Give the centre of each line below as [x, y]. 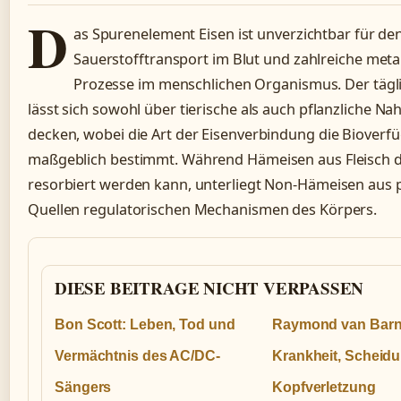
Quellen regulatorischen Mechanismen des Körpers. [203, 209]
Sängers [83, 388]
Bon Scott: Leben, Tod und [145, 325]
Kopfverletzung [324, 388]
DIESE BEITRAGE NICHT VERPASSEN [209, 288]
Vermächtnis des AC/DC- [137, 356]
